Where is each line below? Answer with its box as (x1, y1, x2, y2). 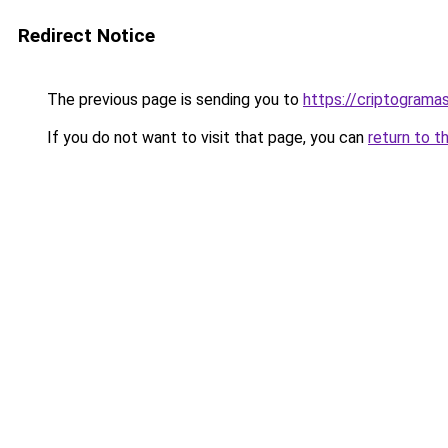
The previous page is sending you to (43, 90, 303, 109)
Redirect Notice (18, 24, 155, 47)
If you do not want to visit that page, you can (43, 128, 368, 147)
